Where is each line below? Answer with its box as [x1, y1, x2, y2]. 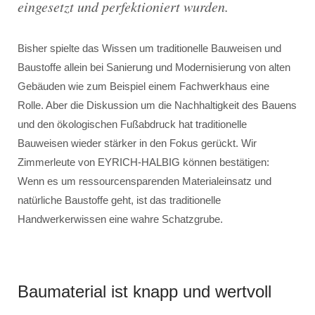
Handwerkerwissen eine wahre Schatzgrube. [18, 213, 223, 225]
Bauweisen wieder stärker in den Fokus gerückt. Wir [18, 137, 257, 149]
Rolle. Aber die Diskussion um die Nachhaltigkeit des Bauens [18, 99, 297, 111]
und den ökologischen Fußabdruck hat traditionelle [18, 118, 247, 130]
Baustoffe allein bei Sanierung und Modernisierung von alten [18, 61, 290, 73]
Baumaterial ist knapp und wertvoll [18, 282, 271, 301]
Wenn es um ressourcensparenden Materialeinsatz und [18, 175, 271, 187]
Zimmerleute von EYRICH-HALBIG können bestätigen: [18, 156, 269, 168]
